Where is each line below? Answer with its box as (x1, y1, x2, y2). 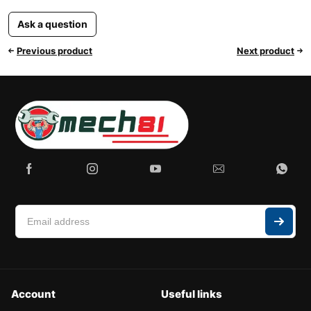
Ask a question (17, 18, 87, 31)
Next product (237, 44, 294, 56)
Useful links (161, 287, 222, 301)
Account (11, 287, 56, 301)
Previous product (17, 44, 92, 56)
